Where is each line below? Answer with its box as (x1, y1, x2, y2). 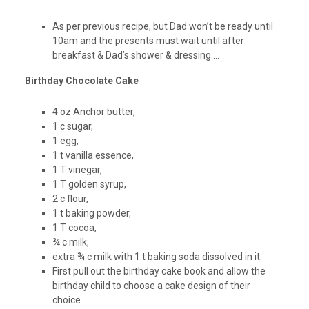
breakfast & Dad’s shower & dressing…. (52, 50, 219, 61)
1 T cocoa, (52, 222, 97, 234)
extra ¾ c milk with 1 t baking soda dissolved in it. (52, 251, 262, 263)
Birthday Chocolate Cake (24, 75, 139, 87)
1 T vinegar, (52, 164, 102, 176)
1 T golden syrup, (52, 179, 126, 190)
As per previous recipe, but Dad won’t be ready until (52, 21, 273, 32)
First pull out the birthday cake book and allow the (52, 266, 266, 277)
